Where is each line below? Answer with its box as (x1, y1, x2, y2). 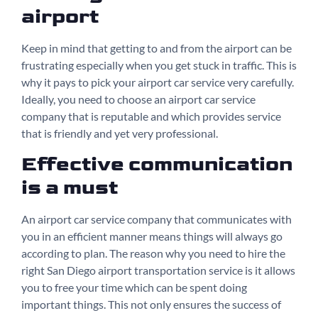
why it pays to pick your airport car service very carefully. (21, 75, 294, 89)
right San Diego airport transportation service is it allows (21, 263, 295, 277)
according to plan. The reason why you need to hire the (21, 246, 285, 260)
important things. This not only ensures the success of (21, 297, 281, 311)
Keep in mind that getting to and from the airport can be (21, 41, 292, 55)
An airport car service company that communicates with (21, 212, 292, 226)
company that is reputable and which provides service (21, 109, 281, 124)
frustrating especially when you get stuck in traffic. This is (21, 58, 297, 72)
